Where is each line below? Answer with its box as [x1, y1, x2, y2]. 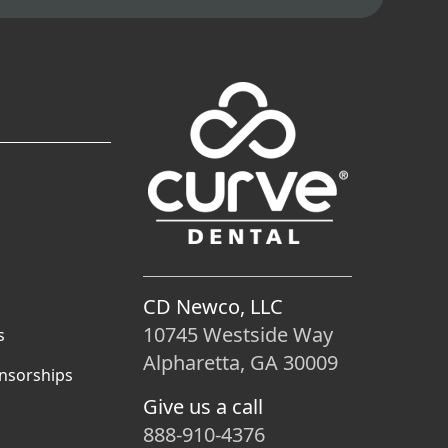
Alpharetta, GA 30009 [143, 349, 338, 376]
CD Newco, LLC [143, 293, 283, 320]
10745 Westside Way [143, 321, 333, 348]
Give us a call [143, 393, 263, 420]
